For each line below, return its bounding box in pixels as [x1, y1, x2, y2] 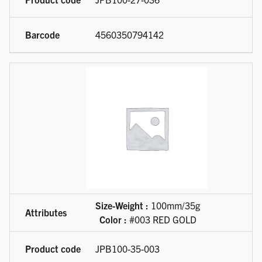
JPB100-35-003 [95, 243, 160, 255]
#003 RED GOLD [126, 213, 196, 226]
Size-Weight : [95, 199, 149, 212]
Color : [99, 213, 127, 226]
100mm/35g [149, 199, 200, 212]
